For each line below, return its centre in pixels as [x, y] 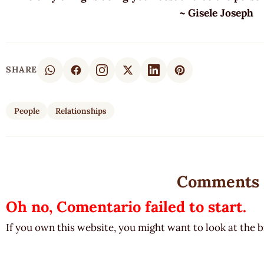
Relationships [81, 110]
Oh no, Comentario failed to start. [126, 207]
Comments [218, 181]
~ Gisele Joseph [218, 12]
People [27, 110]
